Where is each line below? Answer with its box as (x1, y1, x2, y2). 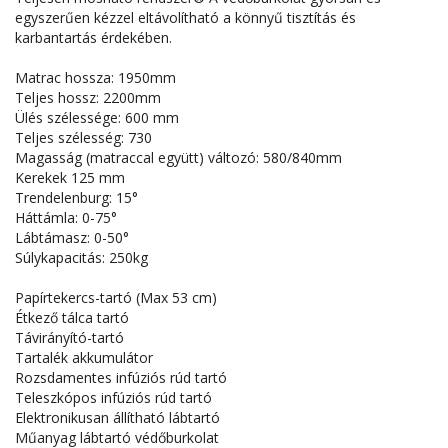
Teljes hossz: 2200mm (15, 88, 161, 108)
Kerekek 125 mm (15, 168, 125, 188)
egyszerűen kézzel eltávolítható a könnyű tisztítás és (15, 8, 356, 28)
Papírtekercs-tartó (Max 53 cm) (15, 288, 217, 308)
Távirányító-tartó (15, 328, 124, 348)
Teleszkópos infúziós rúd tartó (15, 388, 212, 408)
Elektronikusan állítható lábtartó (15, 408, 220, 428)
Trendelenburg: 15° (15, 188, 138, 208)
